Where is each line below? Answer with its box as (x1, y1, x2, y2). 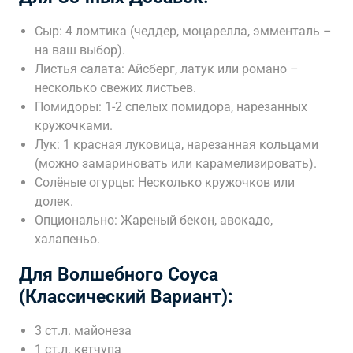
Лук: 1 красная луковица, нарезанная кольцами (35, 137, 318, 152)
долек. (35, 194, 73, 209)
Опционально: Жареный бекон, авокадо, (35, 213, 273, 228)
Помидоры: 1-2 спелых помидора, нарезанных (35, 99, 307, 114)
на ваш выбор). (35, 43, 125, 58)
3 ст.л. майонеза (35, 323, 132, 338)
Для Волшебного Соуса (19, 263, 218, 285)
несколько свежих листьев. (35, 80, 196, 95)
